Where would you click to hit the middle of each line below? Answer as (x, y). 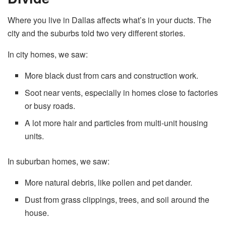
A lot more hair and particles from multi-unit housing (117, 123)
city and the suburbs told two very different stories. (96, 33)
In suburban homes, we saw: (59, 161)
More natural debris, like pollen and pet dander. (109, 183)
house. (37, 213)
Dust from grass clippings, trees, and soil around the (117, 200)
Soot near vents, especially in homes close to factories (122, 93)
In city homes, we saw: (48, 54)
